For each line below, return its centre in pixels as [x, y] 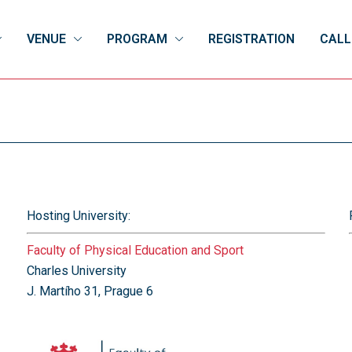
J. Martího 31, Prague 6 [90, 291]
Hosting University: [79, 216]
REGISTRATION [251, 39]
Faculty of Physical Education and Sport [135, 250]
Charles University [77, 271]
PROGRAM [137, 39]
